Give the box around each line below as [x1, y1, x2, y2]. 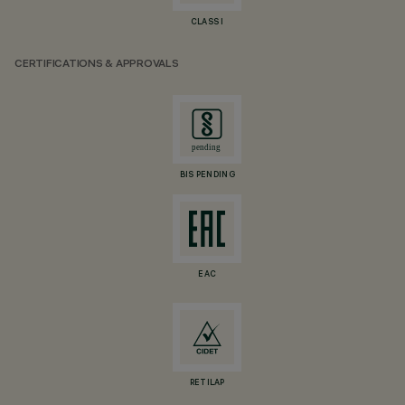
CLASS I [190, 18, 224, 27]
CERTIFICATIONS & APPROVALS [14, 59, 179, 71]
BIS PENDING [179, 171, 235, 180]
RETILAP [189, 379, 225, 388]
